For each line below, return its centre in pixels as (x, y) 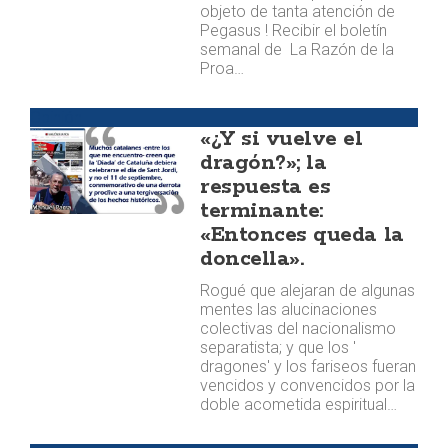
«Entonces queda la (302, 235)
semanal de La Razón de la (297, 49)
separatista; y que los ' (278, 347)
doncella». (252, 259)
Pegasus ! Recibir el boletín (294, 30)
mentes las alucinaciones (289, 309)
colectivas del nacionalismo (298, 328)
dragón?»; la (263, 163)
